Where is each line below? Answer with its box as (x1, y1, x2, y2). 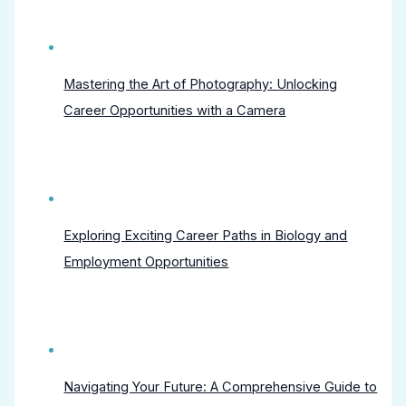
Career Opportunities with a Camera (63, 102, 286, 120)
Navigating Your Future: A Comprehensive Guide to (63, 379, 378, 396)
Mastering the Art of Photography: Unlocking (63, 76, 338, 93)
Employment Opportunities (63, 254, 229, 271)
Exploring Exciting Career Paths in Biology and (63, 227, 348, 245)
